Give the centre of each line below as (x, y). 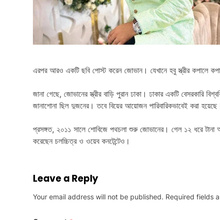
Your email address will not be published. (98, 197)
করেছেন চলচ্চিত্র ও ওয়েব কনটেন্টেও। (82, 141)
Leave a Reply (66, 179)
